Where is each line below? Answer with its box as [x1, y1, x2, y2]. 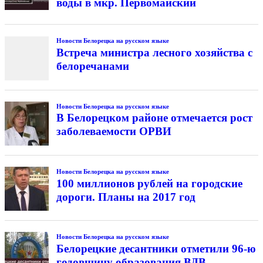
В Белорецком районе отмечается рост [56, 112, 252, 124]
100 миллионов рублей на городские [56, 177, 242, 190]
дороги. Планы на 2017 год [56, 190, 195, 203]
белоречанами [56, 60, 129, 73]
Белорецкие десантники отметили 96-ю [56, 242, 256, 255]
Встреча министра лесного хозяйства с [56, 46, 252, 59]
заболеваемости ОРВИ [56, 125, 171, 138]
